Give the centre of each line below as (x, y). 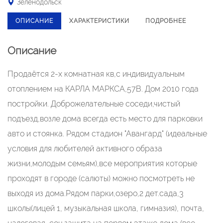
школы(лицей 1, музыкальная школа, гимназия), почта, (106, 208)
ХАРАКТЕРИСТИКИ (99, 21)
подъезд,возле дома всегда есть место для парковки (105, 119)
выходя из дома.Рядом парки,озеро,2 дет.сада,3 (95, 193)
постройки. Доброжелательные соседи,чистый (94, 104)
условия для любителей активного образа (85, 149)
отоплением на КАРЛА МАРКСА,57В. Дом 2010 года (103, 89)
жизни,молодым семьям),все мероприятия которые (102, 164)
